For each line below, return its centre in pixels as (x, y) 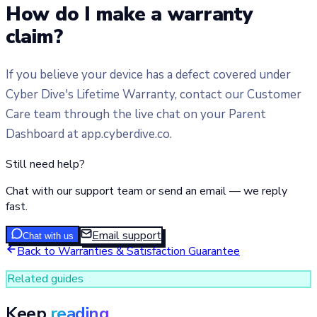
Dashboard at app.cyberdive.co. (89, 134)
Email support (127, 235)
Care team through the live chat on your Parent (136, 114)
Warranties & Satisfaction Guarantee (149, 251)
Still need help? (45, 164)
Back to (38, 251)
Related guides (45, 279)
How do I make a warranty (129, 15)
